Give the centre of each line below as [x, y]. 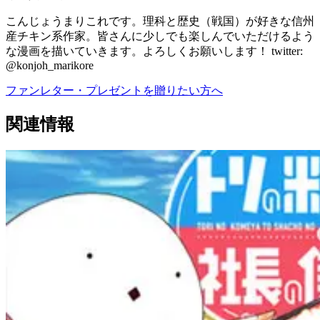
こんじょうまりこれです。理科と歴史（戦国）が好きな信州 [160, 21]
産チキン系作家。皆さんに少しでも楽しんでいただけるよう [160, 36]
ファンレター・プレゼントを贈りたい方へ [114, 90]
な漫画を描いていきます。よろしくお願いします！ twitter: [154, 51]
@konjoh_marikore [50, 65]
